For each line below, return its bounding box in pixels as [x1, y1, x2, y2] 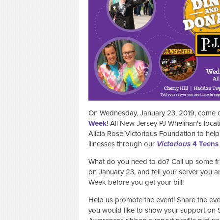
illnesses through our [88, 139, 157, 148]
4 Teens [191, 139, 219, 148]
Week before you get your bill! [88, 177, 184, 187]
